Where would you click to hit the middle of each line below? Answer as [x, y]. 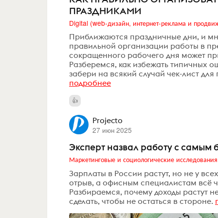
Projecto [107, 120]
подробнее [90, 83]
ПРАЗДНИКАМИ [105, 10]
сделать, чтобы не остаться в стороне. [141, 201]
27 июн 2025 [112, 130]
